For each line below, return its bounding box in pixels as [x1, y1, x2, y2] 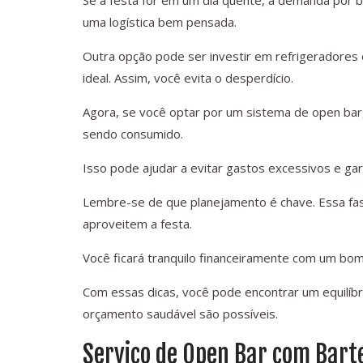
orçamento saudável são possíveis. [83, 305, 278, 322]
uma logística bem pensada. [83, 14, 237, 31]
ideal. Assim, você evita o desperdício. [83, 70, 293, 87]
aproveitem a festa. [83, 216, 192, 233]
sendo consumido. [83, 126, 183, 143]
